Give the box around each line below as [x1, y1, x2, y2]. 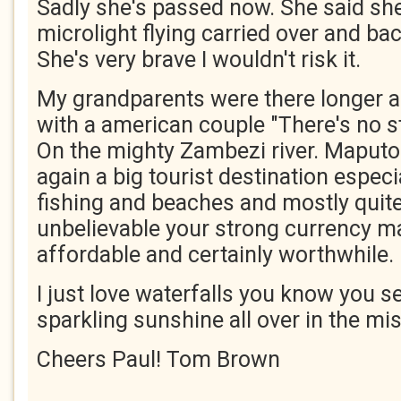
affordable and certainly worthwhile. [37, 242, 394, 268]
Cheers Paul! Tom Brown [37, 346, 280, 372]
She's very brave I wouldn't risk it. [37, 47, 361, 73]
